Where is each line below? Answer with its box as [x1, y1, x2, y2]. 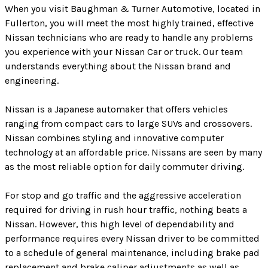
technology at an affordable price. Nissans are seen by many [5, 147, 262, 159]
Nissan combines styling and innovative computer [5, 132, 224, 144]
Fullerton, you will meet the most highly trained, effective [5, 17, 254, 29]
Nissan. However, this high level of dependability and [5, 218, 234, 230]
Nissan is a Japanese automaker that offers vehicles [5, 103, 228, 115]
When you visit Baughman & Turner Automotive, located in [5, 3, 260, 15]
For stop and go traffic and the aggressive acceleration [5, 190, 241, 202]
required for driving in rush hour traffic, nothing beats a [5, 204, 247, 216]
